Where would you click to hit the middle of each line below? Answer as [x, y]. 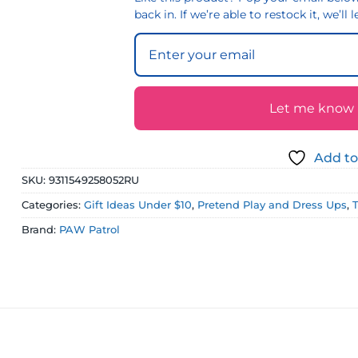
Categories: [53, 205]
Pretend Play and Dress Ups [272, 205]
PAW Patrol [90, 229]
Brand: [41, 229]
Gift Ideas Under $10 [138, 205]
